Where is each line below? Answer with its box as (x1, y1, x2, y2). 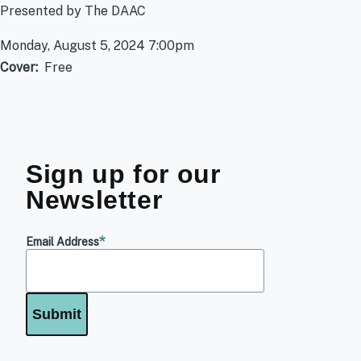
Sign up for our (26, 160, 221, 189)
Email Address (26, 235, 99, 249)
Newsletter (26, 185, 163, 215)
